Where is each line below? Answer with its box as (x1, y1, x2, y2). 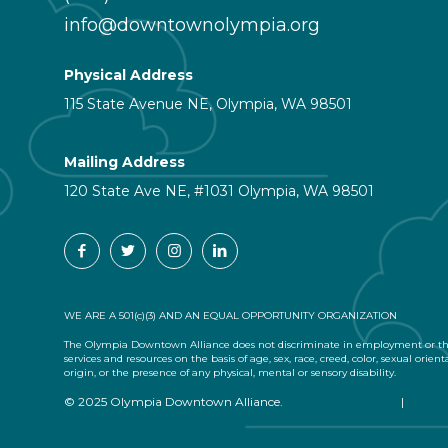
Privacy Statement (286, 393, 395, 409)
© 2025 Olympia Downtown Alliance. (64, 393, 286, 409)
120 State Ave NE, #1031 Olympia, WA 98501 (64, 181, 374, 200)
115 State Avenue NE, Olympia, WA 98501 (64, 94, 352, 113)
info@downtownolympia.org (64, 13, 320, 36)
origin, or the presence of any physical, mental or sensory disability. (64, 365, 396, 379)
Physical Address (64, 65, 193, 84)
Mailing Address (64, 152, 185, 171)
